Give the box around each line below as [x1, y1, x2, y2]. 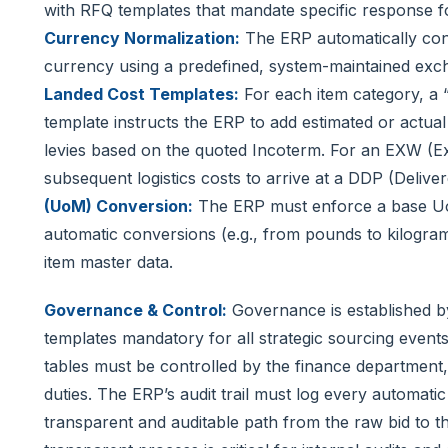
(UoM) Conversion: [44, 195, 193, 216]
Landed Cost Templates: [44, 83, 239, 104]
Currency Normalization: [44, 27, 240, 48]
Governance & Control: [44, 299, 227, 320]
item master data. [44, 251, 173, 272]
